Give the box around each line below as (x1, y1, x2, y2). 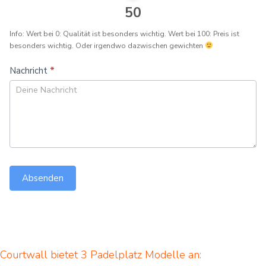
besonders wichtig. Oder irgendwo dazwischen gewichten (9, 40, 205, 50)
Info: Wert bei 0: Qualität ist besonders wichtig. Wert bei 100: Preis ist (9, 28, 239, 39)
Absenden (22, 172, 64, 184)
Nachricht (9, 64, 50, 77)
